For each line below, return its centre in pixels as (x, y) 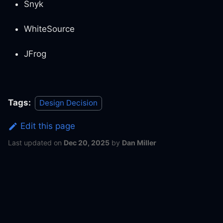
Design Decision (68, 103)
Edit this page (48, 126)
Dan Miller (139, 142)
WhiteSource (49, 29)
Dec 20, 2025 (87, 142)
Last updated (30, 142)
